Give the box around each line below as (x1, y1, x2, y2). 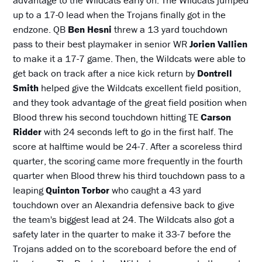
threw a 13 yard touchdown (112, 23, 228, 36)
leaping (13, 184, 46, 197)
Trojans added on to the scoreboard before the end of (13, 242, 237, 256)
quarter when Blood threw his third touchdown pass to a (13, 169, 246, 182)
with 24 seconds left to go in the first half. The (42, 125, 234, 139)
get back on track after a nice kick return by (13, 67, 198, 80)
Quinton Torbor (46, 184, 110, 197)
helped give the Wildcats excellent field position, (39, 81, 242, 95)
